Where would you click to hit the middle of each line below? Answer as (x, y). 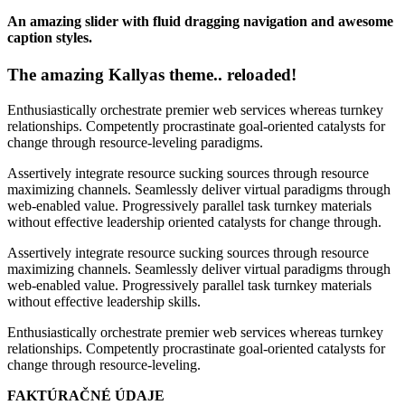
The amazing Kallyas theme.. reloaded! (152, 75)
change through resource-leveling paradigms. (135, 142)
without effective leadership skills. (104, 301)
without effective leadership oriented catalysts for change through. (194, 221)
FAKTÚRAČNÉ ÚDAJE (86, 395)
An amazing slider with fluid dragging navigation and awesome (200, 21)
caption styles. (50, 37)
